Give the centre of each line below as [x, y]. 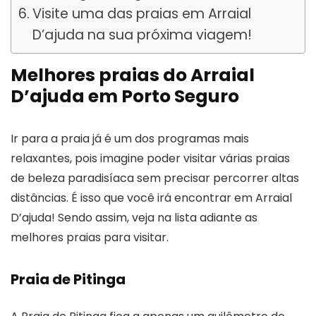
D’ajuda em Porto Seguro [125, 96]
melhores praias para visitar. [90, 237]
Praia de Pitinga [68, 279]
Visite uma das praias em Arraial [141, 13]
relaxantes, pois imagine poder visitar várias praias [150, 158]
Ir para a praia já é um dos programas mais [130, 138]
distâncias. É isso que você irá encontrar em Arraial [151, 197]
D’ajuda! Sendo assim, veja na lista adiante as [134, 217]
